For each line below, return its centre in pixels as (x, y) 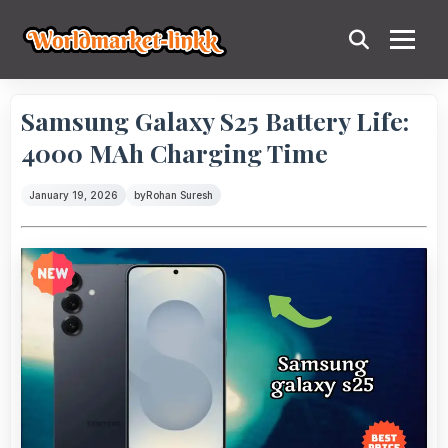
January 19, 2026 (73, 195)
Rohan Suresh (179, 195)
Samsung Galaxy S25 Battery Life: (215, 120)
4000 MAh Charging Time (174, 152)
